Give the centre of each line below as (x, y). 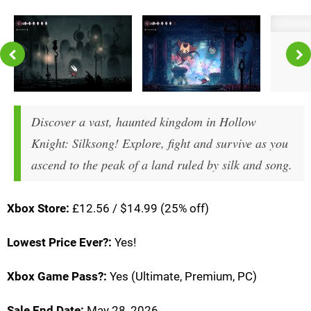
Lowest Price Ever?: (59, 242)
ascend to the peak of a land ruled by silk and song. (162, 164)
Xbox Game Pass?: (57, 276)
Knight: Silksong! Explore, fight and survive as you (160, 143)
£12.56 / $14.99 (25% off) (139, 208)
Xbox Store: (38, 208)
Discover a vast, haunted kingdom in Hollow (144, 121)
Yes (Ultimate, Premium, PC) (182, 276)
